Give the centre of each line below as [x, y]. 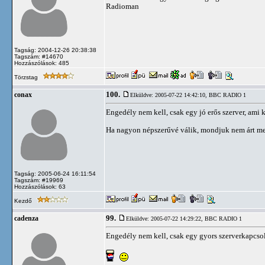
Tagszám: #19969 [39, 180]
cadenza [26, 218]
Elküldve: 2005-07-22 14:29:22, [165, 219]
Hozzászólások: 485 [42, 63]
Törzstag [27, 77]
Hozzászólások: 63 [40, 187]
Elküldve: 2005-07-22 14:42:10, [169, 95]
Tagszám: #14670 [39, 56]
